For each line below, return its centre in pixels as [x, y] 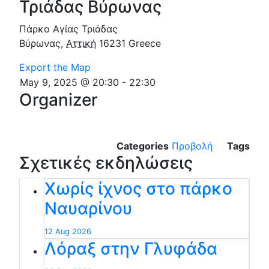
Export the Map [55, 67]
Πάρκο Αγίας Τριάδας [68, 29]
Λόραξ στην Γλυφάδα [131, 248]
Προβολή [192, 146]
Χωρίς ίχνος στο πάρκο [138, 188]
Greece [145, 43]
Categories [143, 146]
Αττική [81, 43]
